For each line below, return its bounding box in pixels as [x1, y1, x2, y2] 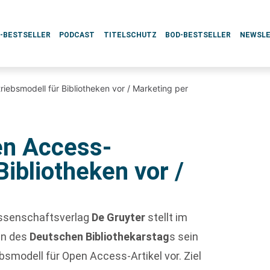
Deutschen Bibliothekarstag [30, 230, 170, 243]
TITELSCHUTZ [103, 31, 157, 39]
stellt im [145, 211, 188, 224]
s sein [169, 230, 199, 243]
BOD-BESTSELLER [165, 31, 231, 39]
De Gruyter [92, 211, 146, 224]
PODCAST [59, 31, 95, 39]
